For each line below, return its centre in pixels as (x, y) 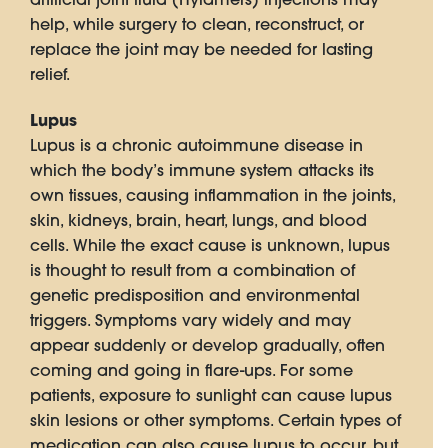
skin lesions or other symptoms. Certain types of (215, 420)
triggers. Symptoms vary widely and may (190, 320)
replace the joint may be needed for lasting (201, 49)
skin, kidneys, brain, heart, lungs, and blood (198, 220)
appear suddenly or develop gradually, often (207, 345)
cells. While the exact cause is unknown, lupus (210, 245)
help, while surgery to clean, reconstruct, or (197, 24)
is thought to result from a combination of (192, 270)
